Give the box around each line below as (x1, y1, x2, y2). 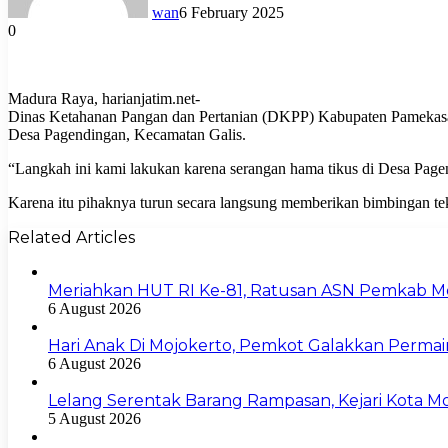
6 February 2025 (179, 3, 284, 21)
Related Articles (8, 227, 135, 247)
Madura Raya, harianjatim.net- (8, 89, 200, 107)
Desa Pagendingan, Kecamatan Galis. (8, 125, 246, 143)
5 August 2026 (48, 409, 141, 427)
